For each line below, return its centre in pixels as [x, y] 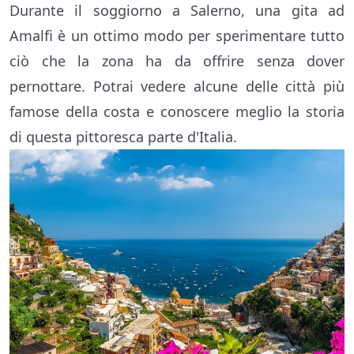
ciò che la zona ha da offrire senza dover [177, 61]
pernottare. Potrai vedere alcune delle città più [177, 86]
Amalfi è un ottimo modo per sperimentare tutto [177, 36]
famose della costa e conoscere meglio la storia [177, 111]
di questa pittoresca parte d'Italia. [123, 137]
